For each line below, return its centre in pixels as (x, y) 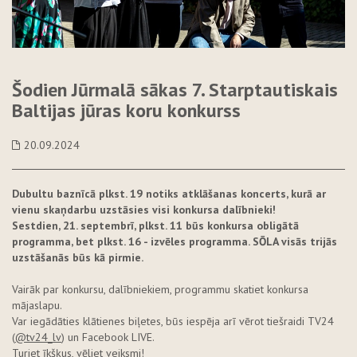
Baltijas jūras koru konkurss (126, 110)
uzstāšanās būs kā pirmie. (78, 257)
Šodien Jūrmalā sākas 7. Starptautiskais (175, 89)
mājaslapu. (37, 305)
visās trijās (308, 241)
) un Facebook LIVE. (108, 337)
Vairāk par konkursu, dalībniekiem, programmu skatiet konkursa (160, 289)
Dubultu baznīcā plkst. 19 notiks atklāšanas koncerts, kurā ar (169, 193)
